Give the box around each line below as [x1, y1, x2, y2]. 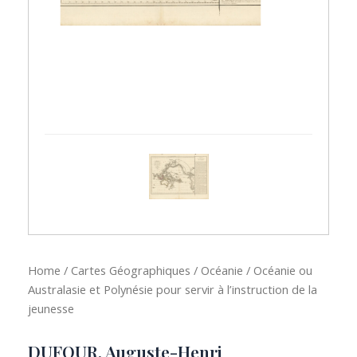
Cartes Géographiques [71, 262, 190, 278]
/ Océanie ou [243, 262, 312, 278]
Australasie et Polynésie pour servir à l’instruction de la [28, 281, 317, 297]
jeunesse [28, 300, 74, 316]
